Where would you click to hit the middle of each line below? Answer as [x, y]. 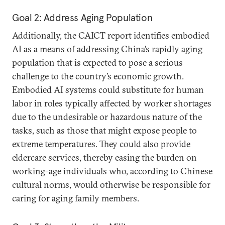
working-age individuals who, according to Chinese [112, 171]
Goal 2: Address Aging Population [82, 17]
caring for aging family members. [77, 198]
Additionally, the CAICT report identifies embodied [111, 35]
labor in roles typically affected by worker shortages [112, 103]
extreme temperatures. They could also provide [101, 144]
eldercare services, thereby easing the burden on [104, 157]
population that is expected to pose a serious [97, 62]
